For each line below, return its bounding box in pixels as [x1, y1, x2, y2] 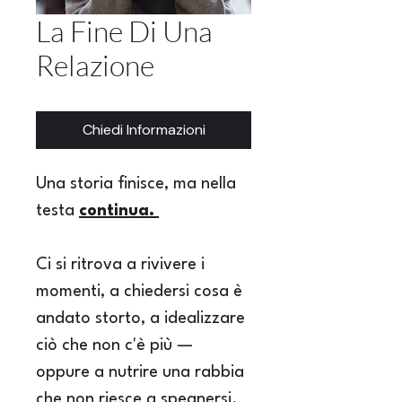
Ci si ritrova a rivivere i [36, 257, 209, 273]
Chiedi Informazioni [82, 120, 205, 139]
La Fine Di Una [36, 13, 213, 48]
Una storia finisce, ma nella [36, 176, 240, 192]
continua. [79, 203, 159, 219]
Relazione [36, 48, 154, 83]
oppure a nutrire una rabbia [36, 364, 249, 380]
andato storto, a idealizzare [36, 310, 249, 327]
